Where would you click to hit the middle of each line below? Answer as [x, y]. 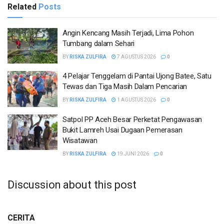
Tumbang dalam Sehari [98, 43]
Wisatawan [80, 140]
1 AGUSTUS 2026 [136, 100]
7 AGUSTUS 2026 [136, 56]
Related [22, 6]
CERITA [21, 218]
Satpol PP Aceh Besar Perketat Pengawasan [132, 119]
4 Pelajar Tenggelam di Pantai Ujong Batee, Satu [137, 76]
